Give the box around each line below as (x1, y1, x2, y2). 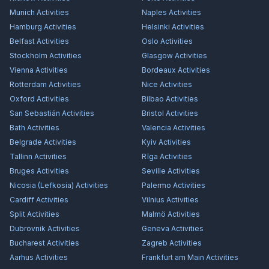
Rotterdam (10, 80, 47, 89)
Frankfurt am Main (142, 253, 204, 262)
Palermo (142, 181, 171, 190)
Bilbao (142, 94, 164, 103)
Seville (142, 166, 166, 175)
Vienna (10, 65, 34, 74)
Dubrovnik (10, 224, 46, 233)
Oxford (10, 94, 35, 103)
